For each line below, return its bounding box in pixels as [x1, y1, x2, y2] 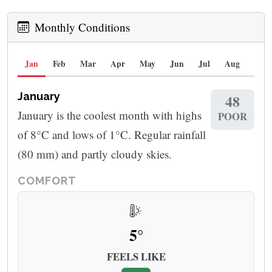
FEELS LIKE [106, 249, 166, 265]
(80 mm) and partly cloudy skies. [18, 146, 172, 161]
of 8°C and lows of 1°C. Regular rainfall [18, 126, 206, 142]
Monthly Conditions [32, 19, 130, 35]
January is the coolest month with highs [18, 107, 202, 123]
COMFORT [18, 174, 77, 187]
